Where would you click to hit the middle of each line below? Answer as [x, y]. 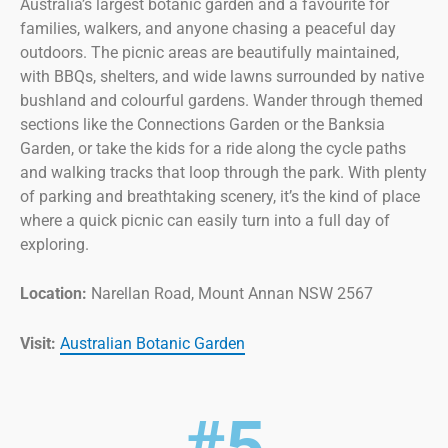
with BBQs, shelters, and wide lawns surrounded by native [222, 76]
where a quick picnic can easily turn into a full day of [205, 220]
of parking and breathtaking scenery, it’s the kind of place [220, 196]
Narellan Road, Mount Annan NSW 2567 [230, 294]
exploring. [54, 244]
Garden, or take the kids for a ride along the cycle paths [213, 148]
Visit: [40, 344]
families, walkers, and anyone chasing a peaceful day [208, 28]
